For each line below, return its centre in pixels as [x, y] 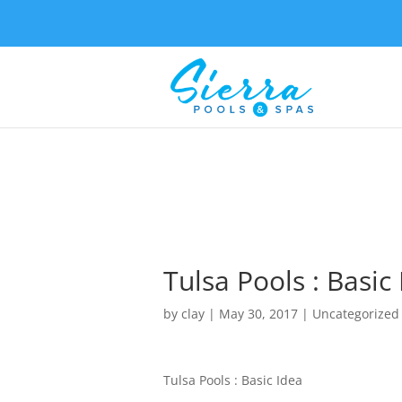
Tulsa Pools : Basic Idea [233, 380]
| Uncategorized [349, 314]
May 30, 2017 [258, 314]
